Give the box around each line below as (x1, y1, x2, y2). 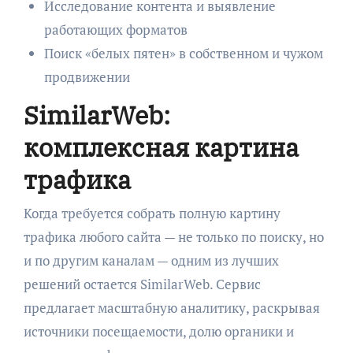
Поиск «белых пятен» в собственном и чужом (43, 44, 323, 63)
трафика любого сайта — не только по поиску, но (23, 227, 324, 246)
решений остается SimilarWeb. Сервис (23, 274, 261, 293)
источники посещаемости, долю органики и (23, 321, 294, 340)
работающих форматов (43, 20, 188, 39)
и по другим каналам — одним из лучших (23, 251, 279, 269)
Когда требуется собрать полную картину (23, 203, 281, 222)
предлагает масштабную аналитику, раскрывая (23, 298, 320, 317)
